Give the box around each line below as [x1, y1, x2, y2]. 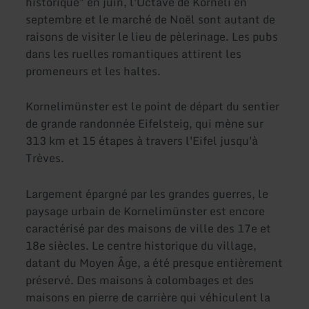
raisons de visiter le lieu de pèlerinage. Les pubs [26, 28, 279, 46]
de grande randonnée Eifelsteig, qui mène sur [26, 114, 264, 133]
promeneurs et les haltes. [26, 62, 161, 81]
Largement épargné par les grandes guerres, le [26, 184, 269, 203]
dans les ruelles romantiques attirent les [26, 45, 242, 63]
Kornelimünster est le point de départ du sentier [26, 97, 280, 116]
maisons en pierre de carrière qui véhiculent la [26, 288, 271, 306]
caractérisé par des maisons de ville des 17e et [26, 219, 272, 237]
